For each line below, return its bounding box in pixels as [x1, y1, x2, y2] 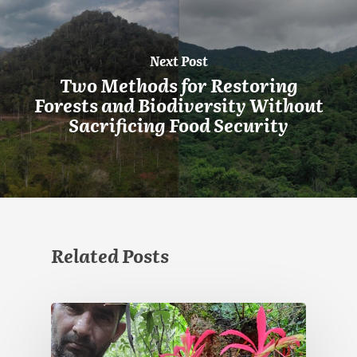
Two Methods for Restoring [59, 72, 298, 99]
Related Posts [51, 241, 169, 269]
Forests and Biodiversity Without [33, 92, 324, 119]
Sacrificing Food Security [69, 112, 288, 139]
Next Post [149, 51, 208, 71]
